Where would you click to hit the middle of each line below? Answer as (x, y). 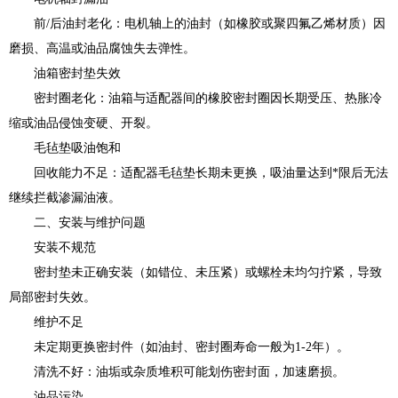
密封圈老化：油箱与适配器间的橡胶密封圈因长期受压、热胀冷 (195, 98)
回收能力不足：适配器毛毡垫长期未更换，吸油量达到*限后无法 (199, 173)
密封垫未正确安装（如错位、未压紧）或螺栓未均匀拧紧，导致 (195, 272)
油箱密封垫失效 (65, 73)
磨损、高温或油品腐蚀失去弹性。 (102, 48)
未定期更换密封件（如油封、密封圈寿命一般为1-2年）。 (179, 347)
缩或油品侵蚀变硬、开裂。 (84, 123)
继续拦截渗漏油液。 (65, 198)
